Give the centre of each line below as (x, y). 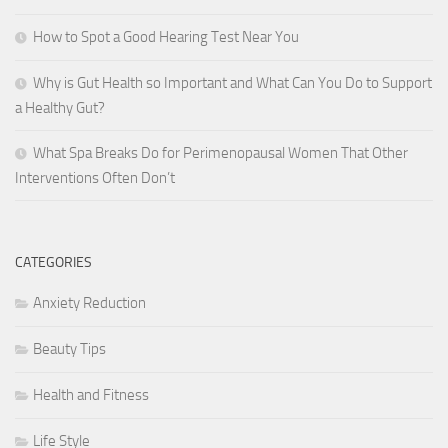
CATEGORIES (53, 263)
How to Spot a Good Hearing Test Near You (166, 37)
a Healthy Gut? (60, 108)
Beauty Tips (69, 349)
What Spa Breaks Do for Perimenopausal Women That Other (220, 153)
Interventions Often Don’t (95, 178)
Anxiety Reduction (89, 303)
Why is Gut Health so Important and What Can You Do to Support (232, 83)
